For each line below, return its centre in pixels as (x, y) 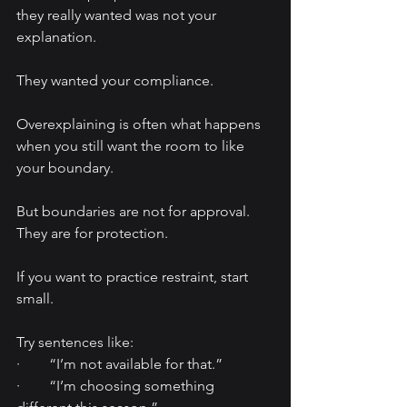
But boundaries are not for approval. (135, 212)
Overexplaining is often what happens (140, 124)
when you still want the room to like (132, 146)
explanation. (56, 37)
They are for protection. (92, 233)
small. (35, 299)
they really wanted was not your (118, 15)
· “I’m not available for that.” (119, 364)
